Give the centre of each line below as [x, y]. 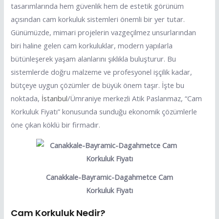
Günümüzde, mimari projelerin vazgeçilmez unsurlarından [104, 32]
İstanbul [55, 98]
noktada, [26, 98]
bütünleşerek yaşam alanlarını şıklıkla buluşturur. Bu [94, 58]
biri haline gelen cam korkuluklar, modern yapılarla [92, 45]
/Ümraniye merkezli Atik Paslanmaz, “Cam [135, 98]
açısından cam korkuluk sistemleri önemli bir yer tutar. [98, 19]
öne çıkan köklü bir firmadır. [56, 124]
